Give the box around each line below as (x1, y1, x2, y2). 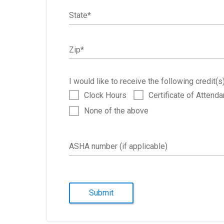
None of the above (83, 106, 148, 116)
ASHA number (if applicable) (68, 141, 167, 151)
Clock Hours (83, 90, 126, 100)
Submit (88, 187, 113, 197)
